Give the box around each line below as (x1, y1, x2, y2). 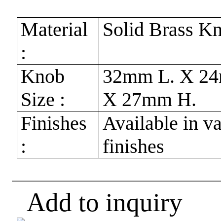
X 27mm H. (103, 88, 197, 110)
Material (21, 18, 88, 40)
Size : (21, 88, 66, 110)
